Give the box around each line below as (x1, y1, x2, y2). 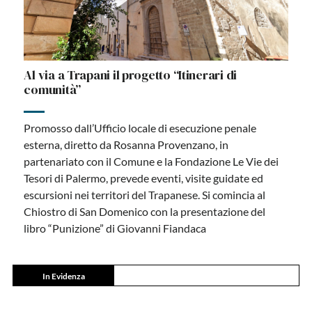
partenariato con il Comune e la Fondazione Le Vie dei (24, 155, 279, 169)
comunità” (24, 81, 81, 99)
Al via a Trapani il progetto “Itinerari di (24, 66, 237, 84)
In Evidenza (42, 271, 85, 282)
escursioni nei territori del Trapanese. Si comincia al (24, 188, 266, 202)
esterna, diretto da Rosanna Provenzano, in (24, 138, 229, 152)
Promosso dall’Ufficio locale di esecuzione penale (24, 121, 257, 135)
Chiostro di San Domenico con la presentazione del (24, 205, 266, 219)
